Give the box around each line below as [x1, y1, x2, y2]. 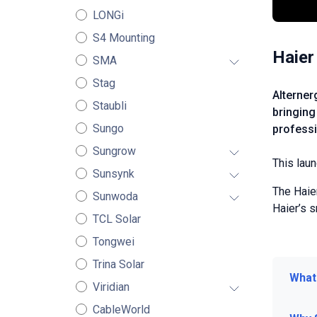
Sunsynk [92, 167, 134, 180]
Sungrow [92, 144, 136, 158]
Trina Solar [92, 258, 144, 271]
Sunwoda [92, 190, 138, 203]
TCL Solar [92, 212, 141, 226]
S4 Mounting [92, 31, 155, 45]
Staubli [92, 99, 127, 113]
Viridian [92, 280, 129, 294]
